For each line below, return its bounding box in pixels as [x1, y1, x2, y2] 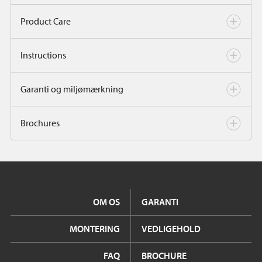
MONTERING [70, 223, 120, 235]
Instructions [20, 49, 66, 61]
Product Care [20, 15, 71, 27]
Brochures [20, 117, 60, 129]
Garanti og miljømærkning [20, 83, 123, 95]
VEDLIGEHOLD [142, 223, 201, 235]
